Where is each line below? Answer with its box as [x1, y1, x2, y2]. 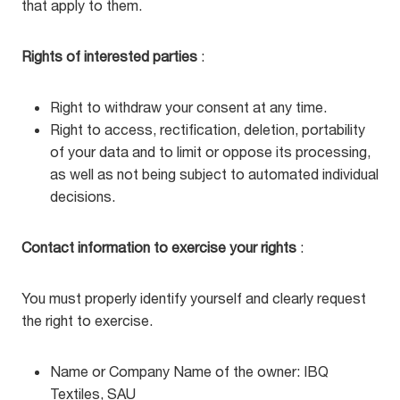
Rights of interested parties [21, 47, 197, 64]
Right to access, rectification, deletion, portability [50, 121, 365, 137]
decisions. [50, 187, 115, 204]
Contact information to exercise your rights [21, 238, 296, 255]
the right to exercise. [21, 312, 153, 329]
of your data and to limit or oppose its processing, [50, 143, 371, 160]
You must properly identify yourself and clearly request [21, 289, 366, 306]
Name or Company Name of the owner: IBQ [50, 362, 329, 379]
